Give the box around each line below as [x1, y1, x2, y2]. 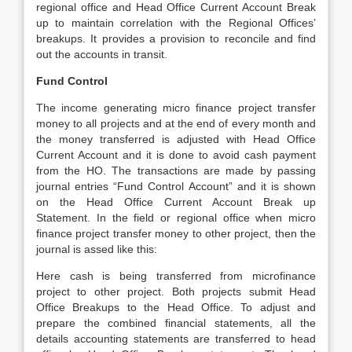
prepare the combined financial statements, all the [36, 317, 316, 329]
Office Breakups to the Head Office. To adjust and [36, 301, 316, 313]
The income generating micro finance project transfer [36, 101, 316, 114]
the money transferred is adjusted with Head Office [36, 133, 316, 145]
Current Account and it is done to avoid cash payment [36, 148, 316, 161]
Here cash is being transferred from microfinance [36, 269, 316, 282]
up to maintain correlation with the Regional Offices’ [36, 16, 316, 29]
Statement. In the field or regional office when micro [36, 211, 316, 224]
